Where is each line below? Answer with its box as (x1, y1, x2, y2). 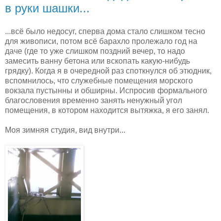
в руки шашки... (5, 1, 90, 15)
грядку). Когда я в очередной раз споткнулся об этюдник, (5, 67, 212, 75)
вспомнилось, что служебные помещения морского (5, 76, 193, 85)
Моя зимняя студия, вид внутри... (5, 126, 125, 135)
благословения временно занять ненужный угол (5, 96, 182, 105)
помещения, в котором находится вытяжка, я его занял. (5, 106, 209, 115)
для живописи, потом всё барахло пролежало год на (5, 37, 197, 46)
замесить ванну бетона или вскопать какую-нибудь (5, 57, 190, 66)
